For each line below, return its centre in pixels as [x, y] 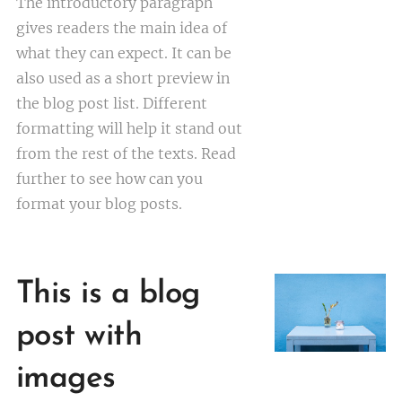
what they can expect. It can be [124, 53]
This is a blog [108, 295]
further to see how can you [109, 179]
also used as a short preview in [123, 78]
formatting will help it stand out [129, 128]
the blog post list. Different [112, 103]
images [66, 379]
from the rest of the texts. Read [126, 153]
